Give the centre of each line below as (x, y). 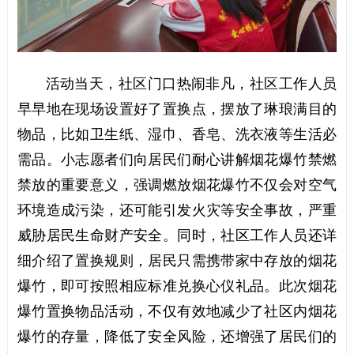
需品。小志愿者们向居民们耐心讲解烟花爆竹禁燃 (177, 159)
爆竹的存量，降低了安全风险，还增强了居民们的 (177, 336)
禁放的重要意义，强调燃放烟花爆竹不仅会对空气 (177, 185)
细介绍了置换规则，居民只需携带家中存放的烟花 (177, 260)
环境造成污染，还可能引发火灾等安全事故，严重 (177, 210)
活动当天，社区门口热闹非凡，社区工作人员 (191, 83)
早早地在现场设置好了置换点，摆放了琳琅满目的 (177, 109)
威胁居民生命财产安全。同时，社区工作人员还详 (177, 235)
